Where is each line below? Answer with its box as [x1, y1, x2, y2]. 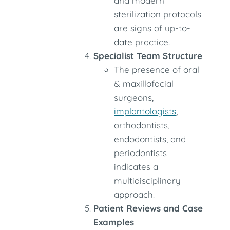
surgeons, [114, 92, 154, 103]
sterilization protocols [114, 9, 202, 20]
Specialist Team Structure [93, 50, 203, 61]
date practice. [114, 36, 170, 47]
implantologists [114, 106, 177, 117]
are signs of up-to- [114, 23, 191, 33]
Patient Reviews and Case [93, 203, 203, 214]
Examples [93, 217, 135, 227]
